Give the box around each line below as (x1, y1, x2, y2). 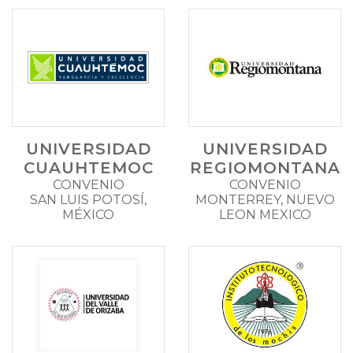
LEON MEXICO (218, 206, 311, 222)
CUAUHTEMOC (23, 158, 154, 177)
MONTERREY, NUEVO (195, 191, 335, 207)
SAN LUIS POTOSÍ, (30, 191, 147, 207)
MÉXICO (62, 206, 114, 222)
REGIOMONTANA (189, 158, 340, 177)
